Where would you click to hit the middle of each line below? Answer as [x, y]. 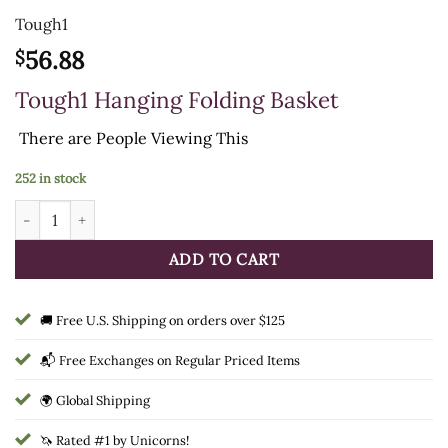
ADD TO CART [224, 259]
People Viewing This [172, 137]
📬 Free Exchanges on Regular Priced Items [170, 361]
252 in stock [50, 179]
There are [55, 137]
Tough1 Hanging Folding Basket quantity [149, 210]
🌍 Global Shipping [95, 401]
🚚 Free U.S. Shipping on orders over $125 [162, 321]
